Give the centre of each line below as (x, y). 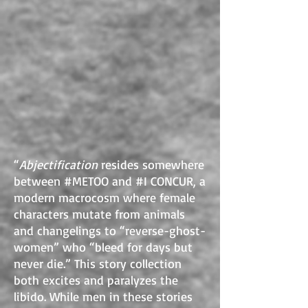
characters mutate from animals (99, 214)
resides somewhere (151, 164)
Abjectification (58, 164)
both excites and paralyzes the (96, 280)
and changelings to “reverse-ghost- (110, 230)
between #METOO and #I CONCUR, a (110, 181)
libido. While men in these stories (103, 296)
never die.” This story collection (98, 263)
